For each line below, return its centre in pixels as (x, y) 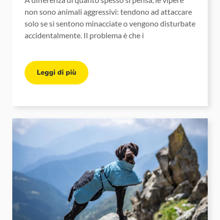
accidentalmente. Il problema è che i (84, 35)
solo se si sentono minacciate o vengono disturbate (110, 24)
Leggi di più (56, 73)
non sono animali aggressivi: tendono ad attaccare (108, 12)
